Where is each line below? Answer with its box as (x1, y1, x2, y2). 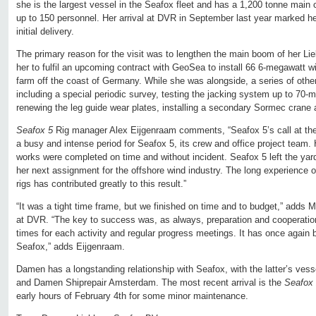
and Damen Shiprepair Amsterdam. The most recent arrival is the (16, 277, 284, 288)
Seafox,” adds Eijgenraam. (16, 241, 125, 253)
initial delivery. (16, 26, 74, 37)
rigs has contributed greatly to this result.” (16, 178, 186, 190)
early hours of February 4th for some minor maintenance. (16, 291, 248, 302)
